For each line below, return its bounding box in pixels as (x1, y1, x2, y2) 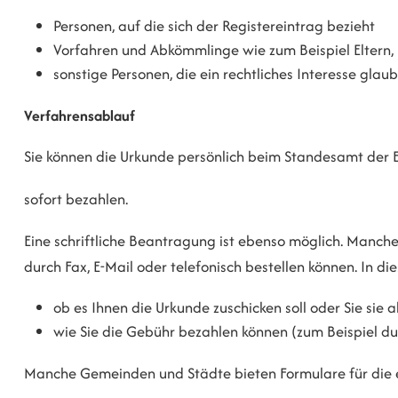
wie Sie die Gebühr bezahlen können (53, 321, 289, 343)
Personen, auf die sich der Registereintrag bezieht (53, 15, 376, 37)
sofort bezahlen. (24, 187, 128, 210)
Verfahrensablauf (24, 104, 135, 126)
